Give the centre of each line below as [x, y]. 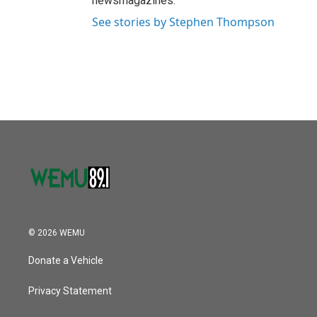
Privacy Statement [70, 290]
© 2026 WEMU [57, 232]
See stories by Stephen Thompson [183, 22]
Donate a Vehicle [66, 260]
